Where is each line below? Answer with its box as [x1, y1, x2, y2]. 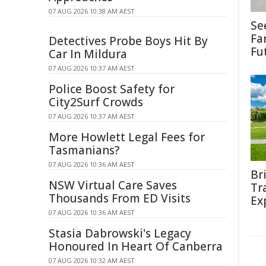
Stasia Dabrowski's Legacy [49, 226, 191, 241]
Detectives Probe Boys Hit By [49, 33, 208, 49]
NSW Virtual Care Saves [49, 178, 177, 193]
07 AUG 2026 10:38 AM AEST [49, 7, 135, 15]
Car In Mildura [49, 46, 127, 62]
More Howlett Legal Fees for [49, 129, 205, 145]
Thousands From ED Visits [49, 191, 191, 206]
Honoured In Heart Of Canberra [49, 239, 223, 254]
